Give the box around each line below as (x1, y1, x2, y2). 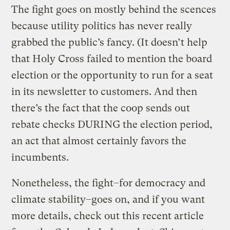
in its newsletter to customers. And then (11, 85, 198, 98)
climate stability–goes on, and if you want (11, 193, 205, 205)
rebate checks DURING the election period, (11, 118, 213, 130)
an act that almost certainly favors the (11, 135, 187, 147)
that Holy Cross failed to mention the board (11, 52, 213, 65)
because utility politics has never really (11, 20, 193, 32)
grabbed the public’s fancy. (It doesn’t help (11, 36, 208, 48)
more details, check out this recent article (11, 209, 204, 222)
